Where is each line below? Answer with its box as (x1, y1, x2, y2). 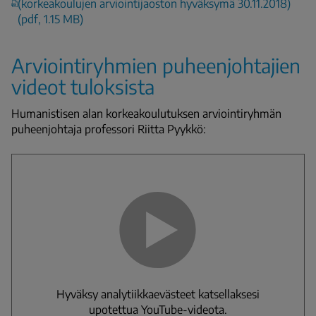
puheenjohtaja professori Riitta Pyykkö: (11, 121, 206, 136)
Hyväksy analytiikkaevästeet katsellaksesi (56, 286, 260, 301)
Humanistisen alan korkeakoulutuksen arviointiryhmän (11, 106, 281, 121)
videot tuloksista (11, 73, 154, 99)
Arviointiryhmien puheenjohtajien (11, 52, 300, 78)
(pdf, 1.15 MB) (18, 11, 84, 26)
